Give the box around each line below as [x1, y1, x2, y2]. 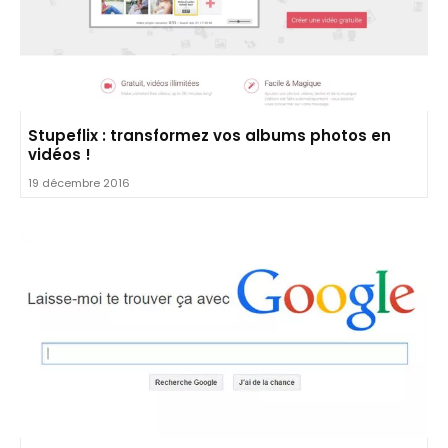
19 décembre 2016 [28, 174, 130, 191]
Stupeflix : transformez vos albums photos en [28, 124, 391, 146]
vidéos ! [28, 143, 91, 165]
